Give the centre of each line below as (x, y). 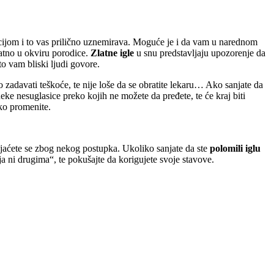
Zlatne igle (112, 53)
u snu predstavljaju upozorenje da (200, 53)
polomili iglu (235, 148)
